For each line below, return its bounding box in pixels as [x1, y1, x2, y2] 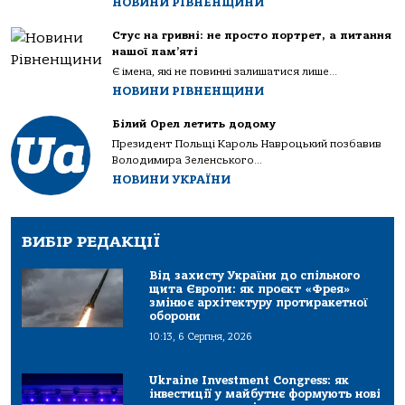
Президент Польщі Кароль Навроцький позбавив [112, 137, 381, 151]
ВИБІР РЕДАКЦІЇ [22, 232, 160, 252]
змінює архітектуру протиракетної [149, 296, 369, 310]
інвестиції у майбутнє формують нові [149, 387, 381, 401]
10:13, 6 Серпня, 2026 [149, 331, 253, 344]
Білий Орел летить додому [112, 118, 276, 131]
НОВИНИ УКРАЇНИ [112, 173, 231, 187]
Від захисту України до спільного [149, 268, 361, 283]
